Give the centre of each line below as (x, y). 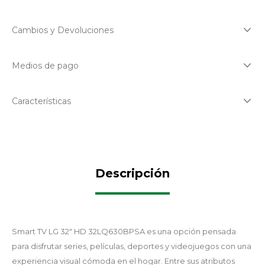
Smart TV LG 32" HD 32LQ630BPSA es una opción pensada (124, 232)
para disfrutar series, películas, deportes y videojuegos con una (132, 246)
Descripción (132, 174)
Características (41, 101)
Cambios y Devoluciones (63, 30)
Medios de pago (45, 66)
